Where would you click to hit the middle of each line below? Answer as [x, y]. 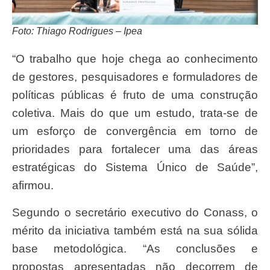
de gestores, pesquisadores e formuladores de [135, 77]
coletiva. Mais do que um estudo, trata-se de [135, 113]
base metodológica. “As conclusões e [135, 248]
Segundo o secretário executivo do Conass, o [16, 212]
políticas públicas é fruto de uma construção [135, 95]
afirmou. [33, 186]
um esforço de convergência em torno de [135, 131]
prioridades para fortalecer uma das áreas [135, 149]
